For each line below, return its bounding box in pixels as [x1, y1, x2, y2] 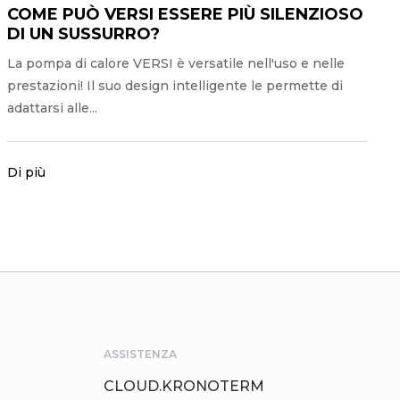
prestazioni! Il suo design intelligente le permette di [6, 77, 343, 94]
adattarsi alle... [6, 99, 97, 116]
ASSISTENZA [104, 346, 177, 361]
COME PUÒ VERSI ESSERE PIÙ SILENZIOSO [6, 4, 363, 24]
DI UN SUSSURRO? [6, 23, 160, 44]
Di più [6, 163, 46, 180]
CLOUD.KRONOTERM [104, 377, 264, 395]
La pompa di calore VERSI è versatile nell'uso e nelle [6, 54, 345, 71]
